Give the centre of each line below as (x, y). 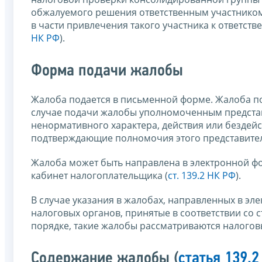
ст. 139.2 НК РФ (202, 175)
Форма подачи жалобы (107, 71)
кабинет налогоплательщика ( (99, 175)
